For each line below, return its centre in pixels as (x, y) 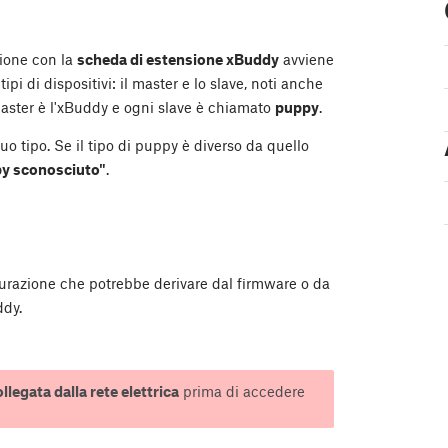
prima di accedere (241, 390)
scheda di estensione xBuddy (178, 58)
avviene (306, 58)
